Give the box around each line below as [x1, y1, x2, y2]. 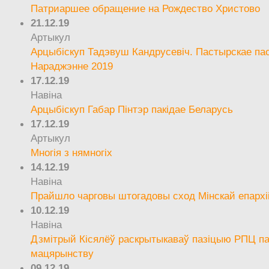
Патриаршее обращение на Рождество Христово [31, 2, 261, 14]
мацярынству [31, 247, 94, 259]
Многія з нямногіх [31, 146, 113, 159]
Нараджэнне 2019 [31, 59, 113, 72]
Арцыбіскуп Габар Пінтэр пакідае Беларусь [31, 103, 234, 115]
